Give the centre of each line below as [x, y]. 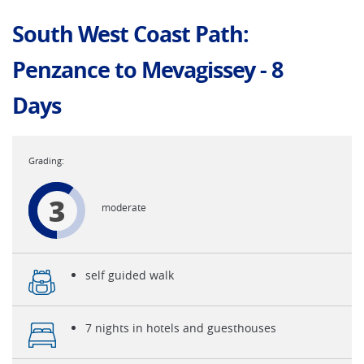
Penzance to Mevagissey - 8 [147, 69]
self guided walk [130, 275]
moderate [124, 207]
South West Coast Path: [130, 34]
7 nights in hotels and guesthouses [181, 328]
